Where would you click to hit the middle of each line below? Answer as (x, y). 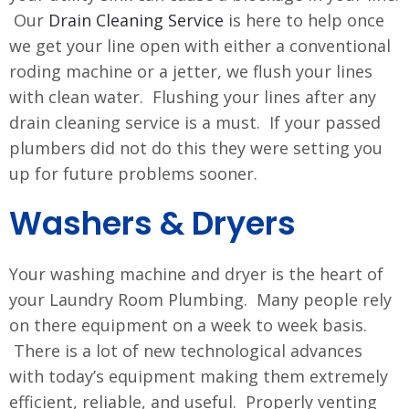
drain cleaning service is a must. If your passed (195, 122)
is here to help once (304, 20)
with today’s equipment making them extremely (199, 376)
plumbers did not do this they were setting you (196, 147)
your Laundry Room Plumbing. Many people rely (200, 299)
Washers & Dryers (152, 223)
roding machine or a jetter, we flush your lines (191, 71)
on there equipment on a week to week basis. (188, 325)
